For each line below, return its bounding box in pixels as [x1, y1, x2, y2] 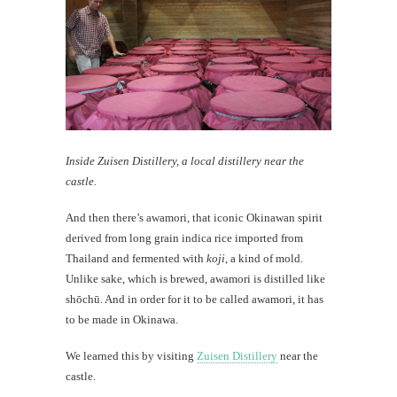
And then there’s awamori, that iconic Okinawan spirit [66, 210, 323, 224]
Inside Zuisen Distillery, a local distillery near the [66, 153, 304, 167]
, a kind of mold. [225, 251, 303, 265]
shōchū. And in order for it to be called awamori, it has [66, 292, 323, 306]
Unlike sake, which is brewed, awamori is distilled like [66, 271, 325, 285]
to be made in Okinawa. [66, 312, 178, 326]
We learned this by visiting [66, 348, 197, 362]
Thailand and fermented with [66, 251, 206, 265]
